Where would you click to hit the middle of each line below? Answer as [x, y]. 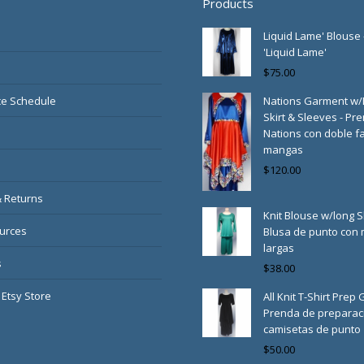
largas [279, 248]
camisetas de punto [312, 329]
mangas [283, 149]
